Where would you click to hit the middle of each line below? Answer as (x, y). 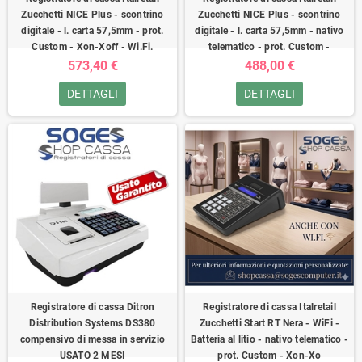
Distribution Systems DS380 (93, 323)
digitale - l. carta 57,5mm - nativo (269, 31)
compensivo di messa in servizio (93, 339)
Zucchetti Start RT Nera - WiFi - (269, 323)
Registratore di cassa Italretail (269, 307)
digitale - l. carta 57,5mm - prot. (93, 31)
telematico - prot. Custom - (269, 47)
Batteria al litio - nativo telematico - (269, 339)
